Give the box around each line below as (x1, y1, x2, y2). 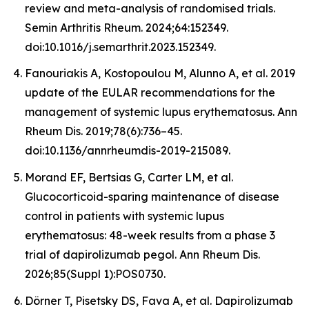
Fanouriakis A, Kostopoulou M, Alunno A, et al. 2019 (25, 66, 295, 81)
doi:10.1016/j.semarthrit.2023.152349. (25, 39, 216, 54)
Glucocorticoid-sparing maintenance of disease (25, 189, 279, 203)
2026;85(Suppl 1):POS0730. (25, 266, 166, 281)
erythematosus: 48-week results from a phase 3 (25, 228, 275, 242)
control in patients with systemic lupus (25, 208, 224, 223)
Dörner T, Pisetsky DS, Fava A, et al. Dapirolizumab (25, 293, 293, 308)
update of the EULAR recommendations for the (25, 86, 275, 100)
